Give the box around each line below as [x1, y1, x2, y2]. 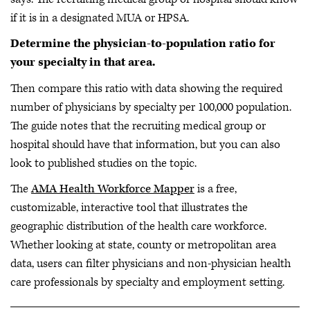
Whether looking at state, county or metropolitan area [10, 237, 276, 253]
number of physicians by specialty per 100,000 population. [10, 99, 291, 115]
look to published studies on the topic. [10, 155, 197, 171]
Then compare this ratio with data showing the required [10, 80, 282, 96]
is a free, [194, 181, 237, 197]
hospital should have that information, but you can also [10, 136, 280, 152]
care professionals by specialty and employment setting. [10, 275, 287, 290]
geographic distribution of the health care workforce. [10, 219, 266, 234]
